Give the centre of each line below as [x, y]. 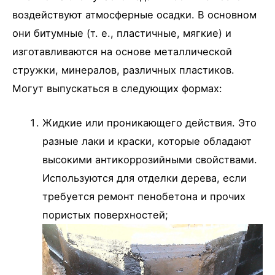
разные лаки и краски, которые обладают [147, 141]
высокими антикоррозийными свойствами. [150, 160]
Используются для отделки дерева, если [145, 178]
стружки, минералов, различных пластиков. [123, 70]
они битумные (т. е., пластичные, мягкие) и [122, 33]
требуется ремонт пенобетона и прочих [144, 197]
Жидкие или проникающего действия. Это [150, 123]
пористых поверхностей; [106, 215]
